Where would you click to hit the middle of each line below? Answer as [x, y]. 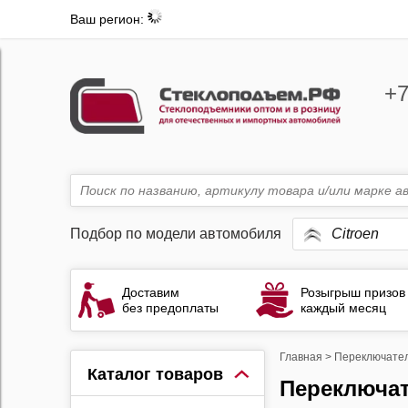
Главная [301, 357]
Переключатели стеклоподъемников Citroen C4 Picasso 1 [287, 388]
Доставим [151, 292]
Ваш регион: [108, 19]
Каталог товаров [155, 374]
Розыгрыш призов [352, 292]
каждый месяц [343, 307]
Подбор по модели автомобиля [175, 234]
